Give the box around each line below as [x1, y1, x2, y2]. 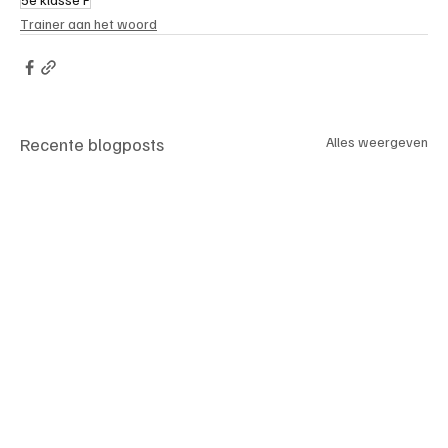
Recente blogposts [20, 132, 164, 155]
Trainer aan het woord [20, 14, 157, 32]
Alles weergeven [326, 132, 428, 150]
